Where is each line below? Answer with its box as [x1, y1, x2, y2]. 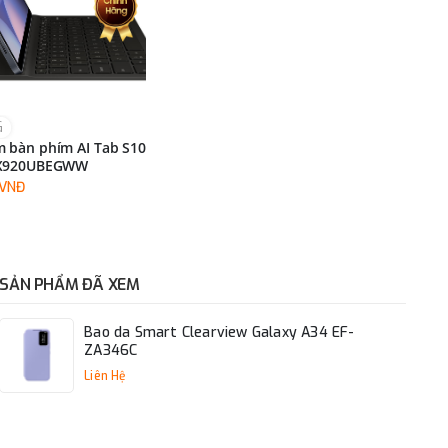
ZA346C [84, 341, 138, 360]
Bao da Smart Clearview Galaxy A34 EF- [84, 323, 355, 342]
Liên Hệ [84, 368, 126, 385]
